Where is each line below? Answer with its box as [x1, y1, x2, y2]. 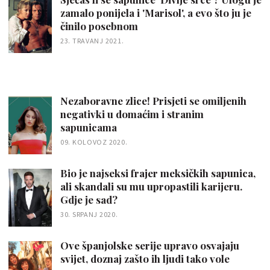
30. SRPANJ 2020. [60, 209, 118, 219]
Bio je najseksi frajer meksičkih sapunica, [60, 166, 256, 180]
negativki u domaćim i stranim [60, 107, 204, 121]
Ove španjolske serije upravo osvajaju [60, 238, 239, 252]
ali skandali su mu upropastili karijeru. [60, 179, 242, 193]
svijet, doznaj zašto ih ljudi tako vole [60, 251, 230, 265]
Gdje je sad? [60, 192, 118, 206]
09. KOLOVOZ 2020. [60, 137, 128, 146]
